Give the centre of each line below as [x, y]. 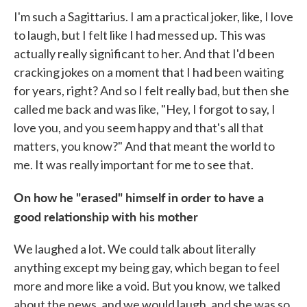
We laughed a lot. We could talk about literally [135, 249]
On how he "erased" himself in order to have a [139, 197]
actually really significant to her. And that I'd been [144, 53]
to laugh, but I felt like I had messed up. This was [140, 35]
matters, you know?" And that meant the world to [144, 146]
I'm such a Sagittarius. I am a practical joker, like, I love [153, 16]
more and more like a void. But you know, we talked [147, 286]
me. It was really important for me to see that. [134, 164]
